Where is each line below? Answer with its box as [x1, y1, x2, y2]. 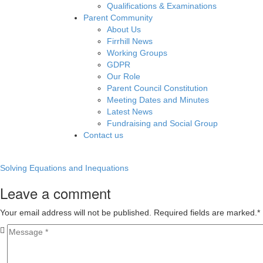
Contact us [83, 130, 123, 140]
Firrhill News [107, 36, 153, 46]
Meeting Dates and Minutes [107, 95, 209, 104]
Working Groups [107, 48, 167, 58]
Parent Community [83, 13, 153, 22]
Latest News [107, 107, 153, 116]
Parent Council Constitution [107, 83, 208, 93]
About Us [107, 25, 141, 34]
